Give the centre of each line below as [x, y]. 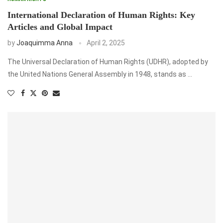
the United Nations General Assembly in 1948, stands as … [100, 74]
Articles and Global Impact [60, 27]
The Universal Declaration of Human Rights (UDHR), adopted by [108, 62]
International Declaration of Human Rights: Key [101, 15]
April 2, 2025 [106, 43]
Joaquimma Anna [45, 43]
